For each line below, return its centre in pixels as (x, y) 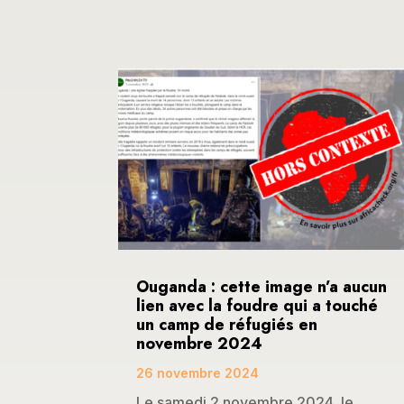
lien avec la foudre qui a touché (257, 306)
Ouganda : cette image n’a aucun (262, 287)
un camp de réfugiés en (227, 325)
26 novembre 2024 (197, 373)
